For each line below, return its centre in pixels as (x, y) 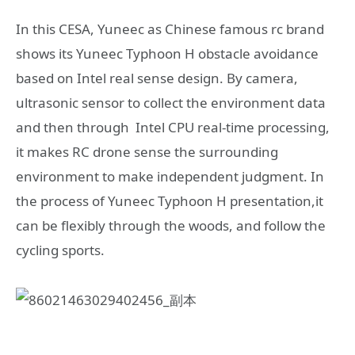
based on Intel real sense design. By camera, (157, 78)
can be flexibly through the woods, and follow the (171, 226)
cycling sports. (60, 250)
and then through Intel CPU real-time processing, (173, 128)
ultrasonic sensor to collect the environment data (171, 103)
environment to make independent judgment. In (170, 177)
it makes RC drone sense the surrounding (147, 152)
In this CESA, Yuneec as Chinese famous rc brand (170, 29)
